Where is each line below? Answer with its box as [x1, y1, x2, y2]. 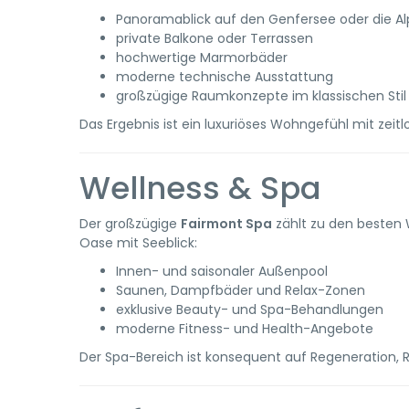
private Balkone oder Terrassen [116, 29, 313, 47]
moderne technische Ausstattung [116, 68, 333, 86]
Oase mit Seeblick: [79, 234, 197, 252]
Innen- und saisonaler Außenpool [116, 262, 328, 280]
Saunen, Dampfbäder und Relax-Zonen [116, 281, 365, 299]
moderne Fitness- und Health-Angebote [116, 320, 373, 338]
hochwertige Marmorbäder [116, 48, 288, 67]
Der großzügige [79, 215, 181, 233]
